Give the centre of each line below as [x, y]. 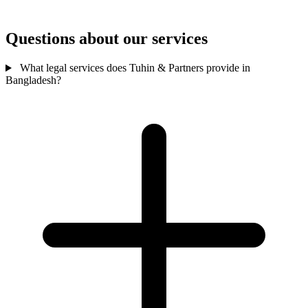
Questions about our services [107, 39]
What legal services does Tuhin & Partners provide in [133, 68]
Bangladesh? [33, 80]
